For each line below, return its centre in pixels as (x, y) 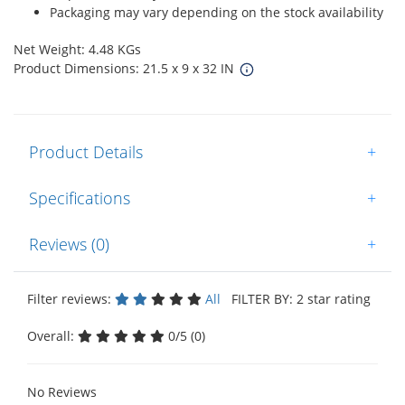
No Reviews (62, 391)
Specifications (80, 198)
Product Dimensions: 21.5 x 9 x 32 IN (126, 68)
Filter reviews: (71, 298)
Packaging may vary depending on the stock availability (217, 12)
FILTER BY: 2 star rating (297, 298)
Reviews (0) (69, 244)
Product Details (86, 151)
